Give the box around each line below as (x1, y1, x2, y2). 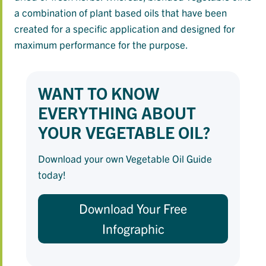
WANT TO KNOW (38, 82, 159, 104)
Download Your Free (79, 200, 187, 217)
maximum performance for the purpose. (14, 38, 188, 51)
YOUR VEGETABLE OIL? (38, 121, 210, 143)
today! (38, 168, 66, 181)
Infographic (102, 220, 164, 237)
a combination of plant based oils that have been (14, 6, 227, 19)
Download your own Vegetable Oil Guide (38, 152, 212, 165)
